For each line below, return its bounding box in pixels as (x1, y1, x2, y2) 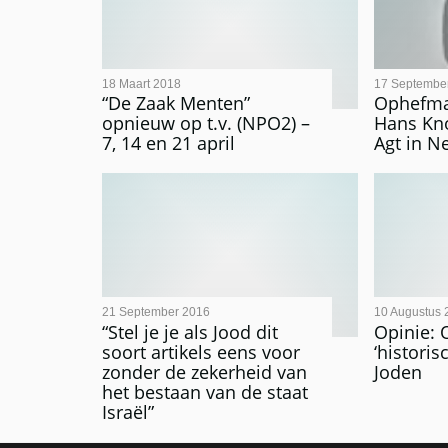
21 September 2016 (102, 305, 210, 320)
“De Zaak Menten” (102, 91, 250, 116)
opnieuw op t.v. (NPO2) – (102, 111, 310, 136)
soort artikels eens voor (102, 339, 300, 364)
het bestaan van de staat (102, 379, 308, 404)
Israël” (102, 399, 154, 424)
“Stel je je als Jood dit (102, 319, 278, 344)
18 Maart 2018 (102, 76, 181, 91)
